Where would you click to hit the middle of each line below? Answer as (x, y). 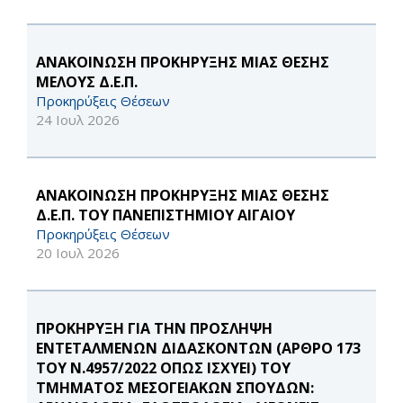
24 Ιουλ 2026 (78, 120)
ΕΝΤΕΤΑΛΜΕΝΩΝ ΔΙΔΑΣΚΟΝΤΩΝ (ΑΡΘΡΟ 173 (198, 349)
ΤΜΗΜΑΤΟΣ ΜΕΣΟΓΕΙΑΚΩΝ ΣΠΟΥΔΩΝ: (175, 388)
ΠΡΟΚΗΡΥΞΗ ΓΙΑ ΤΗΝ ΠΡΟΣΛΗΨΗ (154, 329)
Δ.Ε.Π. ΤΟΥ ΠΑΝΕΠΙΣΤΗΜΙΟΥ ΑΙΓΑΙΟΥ (166, 215)
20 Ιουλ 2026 (78, 253)
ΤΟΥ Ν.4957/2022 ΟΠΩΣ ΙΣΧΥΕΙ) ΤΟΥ (163, 368)
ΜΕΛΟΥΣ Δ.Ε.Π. (87, 82)
